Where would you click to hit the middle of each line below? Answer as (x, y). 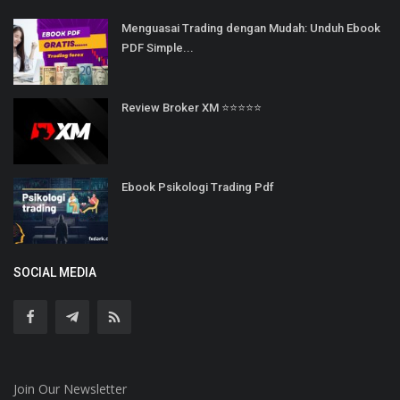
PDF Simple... (158, 47)
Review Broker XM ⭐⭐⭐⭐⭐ (192, 107)
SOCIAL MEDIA (55, 272)
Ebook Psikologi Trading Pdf (198, 187)
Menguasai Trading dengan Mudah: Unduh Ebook (251, 28)
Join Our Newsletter (70, 388)
